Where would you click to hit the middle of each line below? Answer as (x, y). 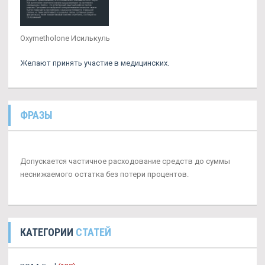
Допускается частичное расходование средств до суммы (125, 161)
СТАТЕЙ (93, 232)
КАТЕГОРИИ (48, 232)
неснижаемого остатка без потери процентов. (104, 174)
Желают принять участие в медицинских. (95, 63)
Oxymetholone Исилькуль (65, 38)
